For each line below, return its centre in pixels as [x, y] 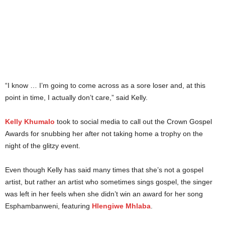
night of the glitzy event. [43, 146]
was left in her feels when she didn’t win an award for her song [104, 194]
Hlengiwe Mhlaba [121, 206]
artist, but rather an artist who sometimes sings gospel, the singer [109, 182]
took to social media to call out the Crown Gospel [133, 122]
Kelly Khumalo [30, 122]
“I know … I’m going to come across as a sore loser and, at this [105, 86]
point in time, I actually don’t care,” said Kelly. [76, 98]
